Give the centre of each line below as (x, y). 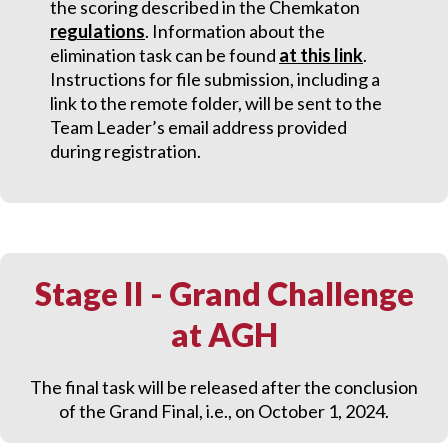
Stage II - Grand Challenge (224, 293)
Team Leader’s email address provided (198, 127)
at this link (321, 55)
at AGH (224, 334)
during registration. (125, 151)
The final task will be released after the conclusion (224, 387)
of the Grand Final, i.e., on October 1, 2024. (224, 411)
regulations (97, 31)
